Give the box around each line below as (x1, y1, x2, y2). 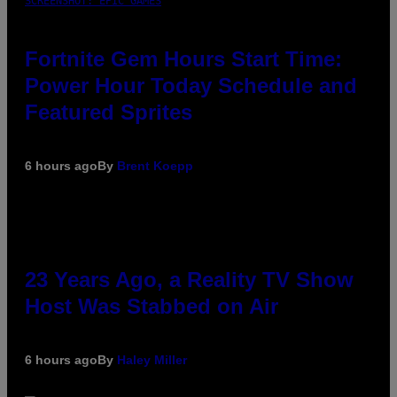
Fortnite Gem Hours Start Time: (25, 46, 342, 71)
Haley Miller (117, 352, 187, 367)
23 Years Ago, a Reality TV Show (25, 267, 354, 292)
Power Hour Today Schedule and (25, 73, 357, 97)
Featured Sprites (25, 99, 192, 124)
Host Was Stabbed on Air (25, 293, 278, 318)
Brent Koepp (117, 158, 193, 173)
